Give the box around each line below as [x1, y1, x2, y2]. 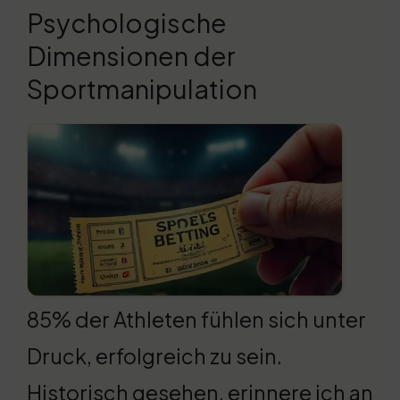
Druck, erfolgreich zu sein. [27, 343, 282, 370]
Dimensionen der [27, 39, 236, 72]
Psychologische [27, 6, 227, 39]
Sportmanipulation [27, 72, 257, 105]
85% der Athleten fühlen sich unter [27, 306, 366, 333]
